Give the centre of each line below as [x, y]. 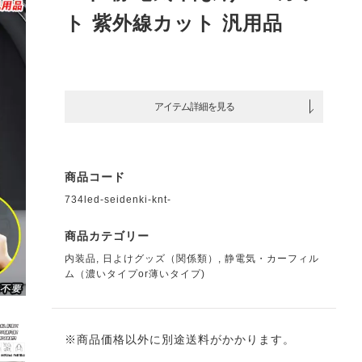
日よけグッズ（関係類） [160, 259]
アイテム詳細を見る [194, 106]
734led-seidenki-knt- [118, 200]
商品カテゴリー [107, 236]
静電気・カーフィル [272, 259]
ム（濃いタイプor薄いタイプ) [135, 274]
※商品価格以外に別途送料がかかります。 [180, 339]
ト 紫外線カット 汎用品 [174, 23]
